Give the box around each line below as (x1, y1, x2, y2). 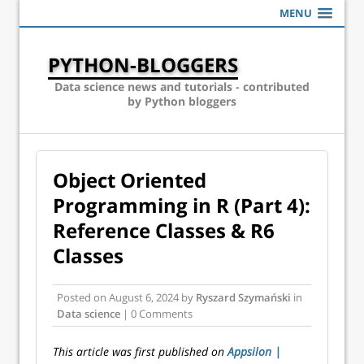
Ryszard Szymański (196, 290, 291, 305)
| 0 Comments (120, 306, 193, 321)
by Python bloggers (128, 93, 236, 109)
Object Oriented (53, 167, 206, 193)
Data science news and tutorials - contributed (54, 79, 310, 94)
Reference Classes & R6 (53, 217, 275, 244)
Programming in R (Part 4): (53, 192, 310, 219)
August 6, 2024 (109, 290, 179, 305)
